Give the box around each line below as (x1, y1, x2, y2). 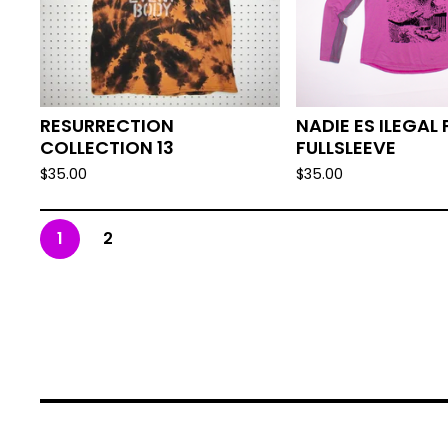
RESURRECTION (40, 113, 174, 138)
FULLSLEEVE (296, 135, 396, 160)
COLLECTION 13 (40, 135, 174, 160)
